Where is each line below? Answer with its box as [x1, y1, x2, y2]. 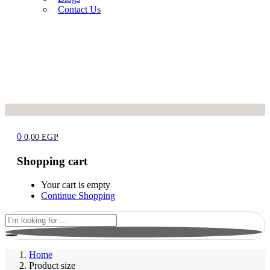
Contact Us [58, 4, 101, 15]
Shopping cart [17, 155, 87, 168]
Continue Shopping [41, 190, 115, 201]
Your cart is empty [41, 179, 110, 190]
